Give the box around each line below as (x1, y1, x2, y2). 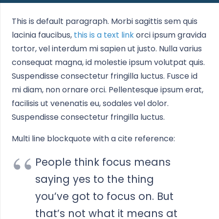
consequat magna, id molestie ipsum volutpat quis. (12, 57, 205, 68)
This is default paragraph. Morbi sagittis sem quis (12, 16, 197, 27)
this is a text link (74, 29, 134, 41)
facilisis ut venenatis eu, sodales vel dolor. (12, 98, 169, 109)
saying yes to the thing (35, 172, 154, 186)
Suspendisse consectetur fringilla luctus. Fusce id (12, 70, 197, 82)
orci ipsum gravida (134, 29, 206, 41)
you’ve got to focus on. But (35, 189, 174, 203)
